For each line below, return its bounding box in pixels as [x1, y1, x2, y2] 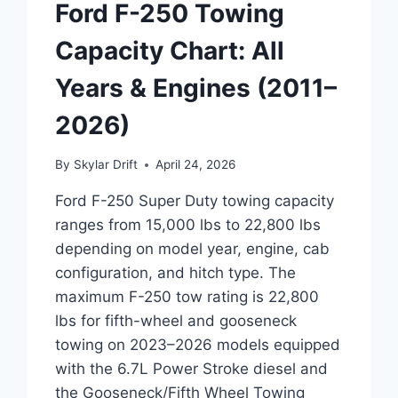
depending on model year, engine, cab [55, 240, 330, 259]
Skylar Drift [73, 157, 138, 172]
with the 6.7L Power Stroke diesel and [55, 360, 329, 378]
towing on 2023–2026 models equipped [55, 336, 341, 354]
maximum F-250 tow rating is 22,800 [55, 288, 320, 306]
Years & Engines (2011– [55, 72, 338, 103]
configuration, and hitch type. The [55, 264, 297, 283]
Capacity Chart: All [55, 35, 285, 66]
